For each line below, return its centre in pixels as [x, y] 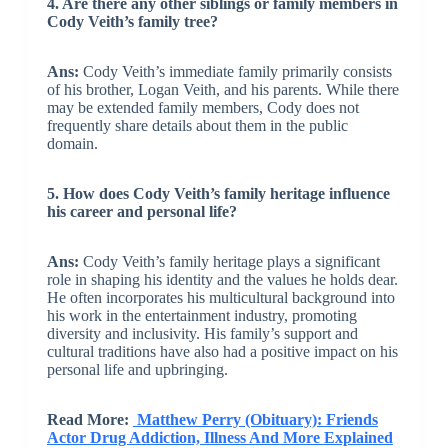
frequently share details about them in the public [197, 125]
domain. [72, 143]
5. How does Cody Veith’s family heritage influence [218, 193]
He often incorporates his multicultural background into [220, 297]
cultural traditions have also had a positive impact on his [222, 351]
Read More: [89, 419]
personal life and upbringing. [137, 369]
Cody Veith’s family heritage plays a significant [231, 261]
